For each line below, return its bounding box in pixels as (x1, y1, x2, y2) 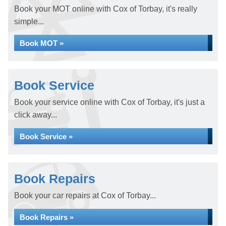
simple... (14, 17, 44, 26)
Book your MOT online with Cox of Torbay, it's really (14, 5, 197, 13)
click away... (14, 110, 57, 119)
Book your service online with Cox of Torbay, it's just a (14, 98, 205, 106)
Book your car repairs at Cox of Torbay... (14, 191, 156, 200)
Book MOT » (20, 39, 64, 47)
